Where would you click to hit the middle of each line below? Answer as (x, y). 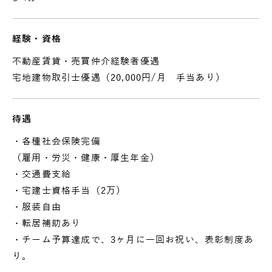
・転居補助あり (47, 223)
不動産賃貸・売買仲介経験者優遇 (86, 61)
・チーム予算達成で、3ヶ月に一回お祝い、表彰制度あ (133, 240)
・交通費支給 (42, 174)
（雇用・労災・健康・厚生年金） (86, 158)
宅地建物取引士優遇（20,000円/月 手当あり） (119, 77)
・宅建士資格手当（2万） (69, 190)
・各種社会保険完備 (56, 141)
